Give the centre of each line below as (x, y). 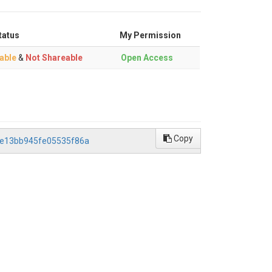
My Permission (150, 35)
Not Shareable (53, 58)
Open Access (147, 58)
